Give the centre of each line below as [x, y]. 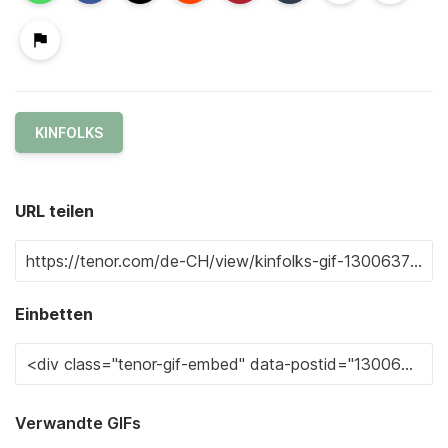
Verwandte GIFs [78, 422]
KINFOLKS [69, 132]
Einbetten [54, 313]
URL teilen [54, 210]
